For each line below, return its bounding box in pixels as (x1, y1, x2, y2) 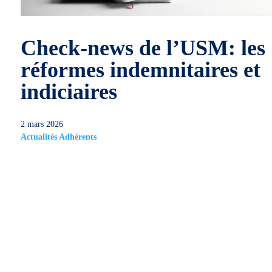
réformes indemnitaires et (20, 58, 260, 83)
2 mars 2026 (20, 120, 63, 129)
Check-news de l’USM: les (20, 36, 265, 61)
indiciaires (20, 80, 117, 104)
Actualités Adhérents (20, 132, 97, 142)
